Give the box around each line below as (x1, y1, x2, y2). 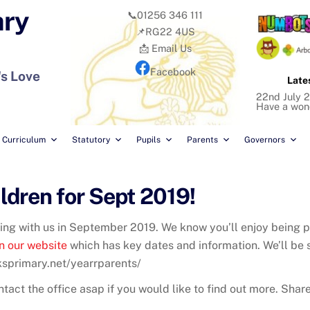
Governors (244, 135, 285, 145)
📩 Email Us (138, 42, 192, 55)
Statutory (72, 135, 110, 145)
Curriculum (2, 135, 46, 145)
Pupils (136, 135, 161, 145)
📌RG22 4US (135, 26, 195, 38)
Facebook (149, 65, 196, 77)
